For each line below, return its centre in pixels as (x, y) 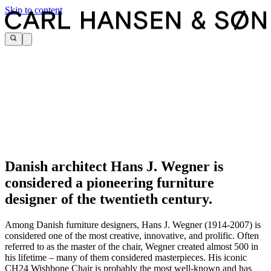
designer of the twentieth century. (109, 199)
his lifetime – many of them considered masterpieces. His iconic (126, 258)
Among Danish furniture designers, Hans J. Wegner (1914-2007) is (133, 225)
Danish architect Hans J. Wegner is (114, 167)
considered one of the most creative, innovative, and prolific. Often (132, 236)
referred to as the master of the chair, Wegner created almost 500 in (132, 247)
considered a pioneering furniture (109, 183)
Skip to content (34, 10)
